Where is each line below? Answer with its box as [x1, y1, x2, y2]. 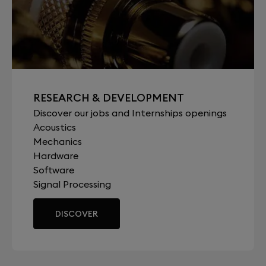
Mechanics [33, 135, 82, 147]
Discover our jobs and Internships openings [33, 106, 227, 119]
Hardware [33, 149, 78, 161]
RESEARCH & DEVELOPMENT [33, 90, 184, 104]
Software [33, 163, 74, 176]
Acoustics [33, 121, 76, 133]
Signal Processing [33, 178, 111, 190]
